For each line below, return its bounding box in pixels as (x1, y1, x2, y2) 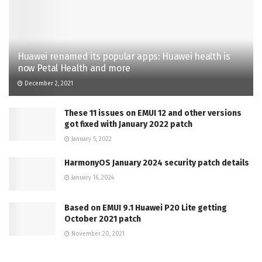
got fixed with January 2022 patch (64, 119, 192, 129)
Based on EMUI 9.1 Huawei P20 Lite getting (64, 203, 227, 213)
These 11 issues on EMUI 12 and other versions (64, 108, 242, 118)
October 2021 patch (64, 214, 141, 225)
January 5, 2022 (70, 135, 112, 143)
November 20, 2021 (70, 230, 125, 238)
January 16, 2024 (70, 174, 114, 181)
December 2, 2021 (23, 80, 73, 87)
